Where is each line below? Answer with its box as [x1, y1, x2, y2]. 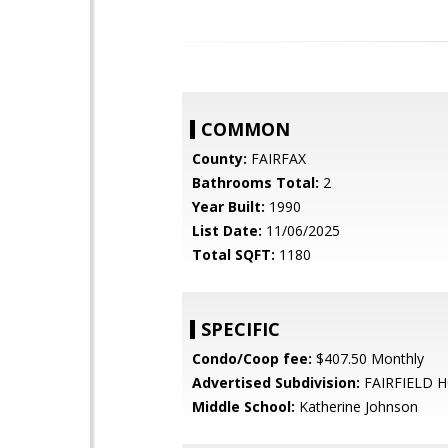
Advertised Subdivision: [192, 373, 360, 392]
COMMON [201, 117, 290, 141]
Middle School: [192, 397, 295, 416]
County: [192, 149, 247, 168]
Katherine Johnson [295, 397, 418, 416]
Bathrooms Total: [192, 173, 319, 192]
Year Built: [192, 197, 265, 216]
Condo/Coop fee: [192, 349, 312, 368]
